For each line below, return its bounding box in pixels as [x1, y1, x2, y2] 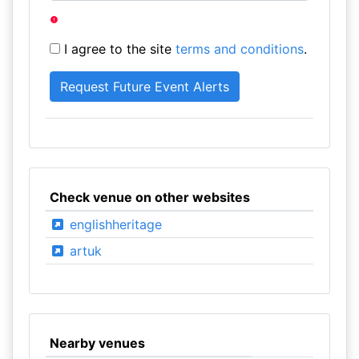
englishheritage [65, 216, 162, 232]
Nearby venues [49, 335, 145, 351]
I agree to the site [59, 41, 175, 57]
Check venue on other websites [49, 189, 250, 205]
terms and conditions [175, 41, 304, 57]
